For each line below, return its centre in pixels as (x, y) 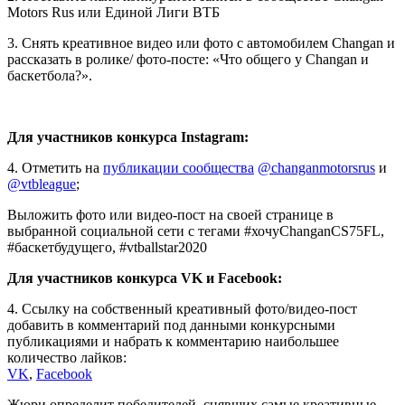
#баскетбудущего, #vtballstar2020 (107, 247)
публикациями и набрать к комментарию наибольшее (173, 341)
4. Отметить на (55, 167)
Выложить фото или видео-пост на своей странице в (170, 214)
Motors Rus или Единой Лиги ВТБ (113, 12)
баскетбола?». (50, 75)
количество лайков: (67, 357)
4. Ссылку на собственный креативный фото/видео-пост (182, 308)
